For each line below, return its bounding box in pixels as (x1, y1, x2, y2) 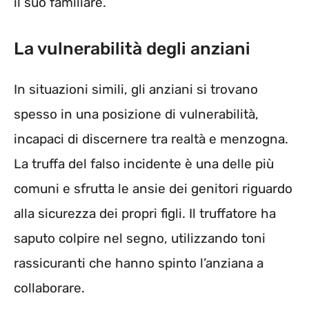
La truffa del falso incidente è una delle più (14, 156, 274, 172)
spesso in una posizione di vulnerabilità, (14, 106, 259, 123)
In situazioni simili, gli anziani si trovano (14, 81, 258, 98)
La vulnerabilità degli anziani (14, 39, 250, 59)
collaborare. (14, 280, 85, 297)
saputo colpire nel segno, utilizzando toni (14, 230, 266, 247)
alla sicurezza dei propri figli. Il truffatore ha (14, 206, 276, 222)
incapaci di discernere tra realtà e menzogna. (14, 131, 288, 148)
